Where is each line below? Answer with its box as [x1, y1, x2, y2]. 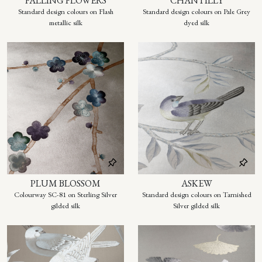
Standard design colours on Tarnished [142, 189, 251, 200]
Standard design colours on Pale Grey [143, 6, 250, 17]
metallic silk [49, 18, 82, 28]
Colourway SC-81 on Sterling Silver [14, 189, 117, 200]
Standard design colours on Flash [18, 6, 113, 17]
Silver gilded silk [173, 201, 220, 211]
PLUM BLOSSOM [30, 177, 101, 190]
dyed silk [184, 18, 209, 28]
